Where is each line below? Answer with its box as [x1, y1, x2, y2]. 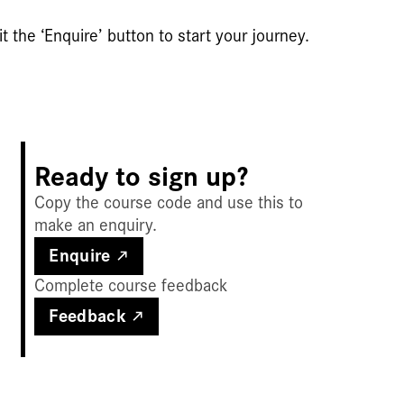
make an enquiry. [34, 216, 158, 235]
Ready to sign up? [34, 163, 249, 192]
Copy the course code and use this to [34, 194, 304, 213]
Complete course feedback [34, 277, 229, 296]
